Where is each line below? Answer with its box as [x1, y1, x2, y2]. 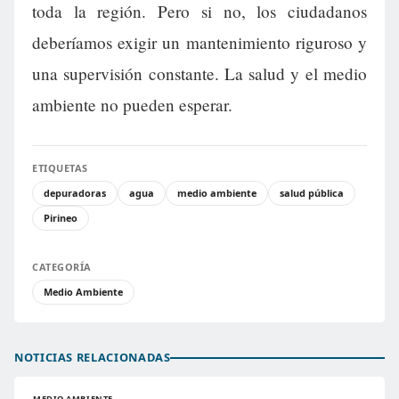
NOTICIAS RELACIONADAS [14, 349, 171, 366]
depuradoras [44, 186, 106, 200]
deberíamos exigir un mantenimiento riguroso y [32, 31, 367, 54]
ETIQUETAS [32, 161, 88, 175]
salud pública [280, 186, 344, 200]
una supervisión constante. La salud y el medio [32, 62, 367, 85]
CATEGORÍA [32, 260, 92, 274]
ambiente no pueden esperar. [32, 94, 232, 117]
